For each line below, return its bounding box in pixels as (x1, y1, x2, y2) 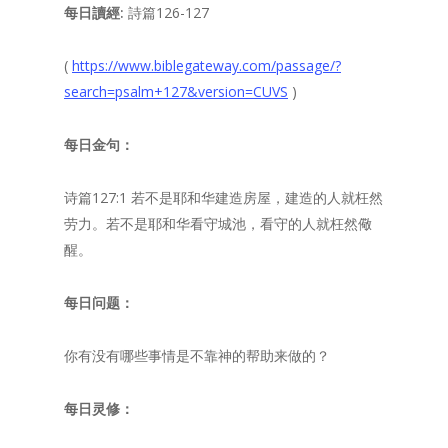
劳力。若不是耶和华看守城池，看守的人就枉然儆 (64, 214, 372, 233)
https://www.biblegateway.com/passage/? (72, 56, 341, 75)
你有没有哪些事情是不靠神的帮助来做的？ (64, 346, 330, 365)
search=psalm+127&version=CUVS (64, 82, 288, 101)
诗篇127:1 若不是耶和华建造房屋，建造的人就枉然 (64, 188, 383, 207)
